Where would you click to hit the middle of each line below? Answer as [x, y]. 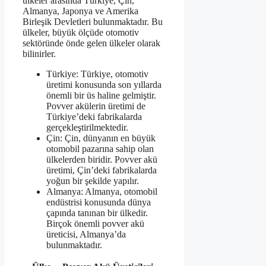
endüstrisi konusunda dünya [99, 202]
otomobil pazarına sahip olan [100, 148]
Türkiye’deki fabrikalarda [94, 116]
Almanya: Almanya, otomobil [102, 191]
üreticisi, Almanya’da [86, 234]
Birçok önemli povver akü [95, 223]
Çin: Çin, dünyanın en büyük [101, 138]
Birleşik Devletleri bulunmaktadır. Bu [93, 21]
